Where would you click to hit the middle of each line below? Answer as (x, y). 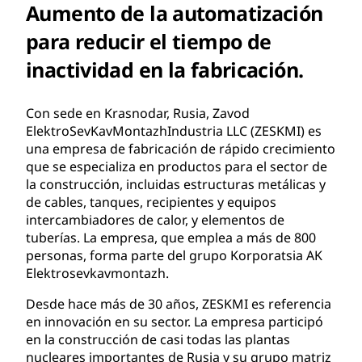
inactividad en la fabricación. (165, 69)
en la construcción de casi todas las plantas (158, 339)
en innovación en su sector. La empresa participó (175, 321)
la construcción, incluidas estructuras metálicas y (176, 184)
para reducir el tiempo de (149, 41)
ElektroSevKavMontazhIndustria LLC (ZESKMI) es (174, 130)
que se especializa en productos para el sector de (177, 166)
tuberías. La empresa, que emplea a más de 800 (171, 237)
